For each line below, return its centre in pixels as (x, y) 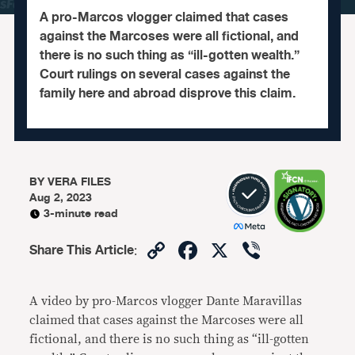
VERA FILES (80, 182)
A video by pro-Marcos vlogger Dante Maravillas (166, 301)
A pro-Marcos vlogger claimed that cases (164, 17)
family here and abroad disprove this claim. (167, 94)
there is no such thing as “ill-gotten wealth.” (169, 55)
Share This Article (82, 250)
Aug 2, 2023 (61, 198)
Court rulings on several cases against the (164, 74)
